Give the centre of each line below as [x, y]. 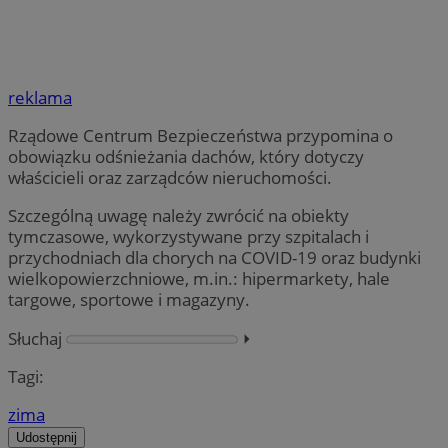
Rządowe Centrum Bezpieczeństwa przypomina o [200, 136]
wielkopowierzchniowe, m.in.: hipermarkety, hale [199, 279]
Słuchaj [35, 338]
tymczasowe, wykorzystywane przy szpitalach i [188, 237]
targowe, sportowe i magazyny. [129, 300]
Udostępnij [46, 437]
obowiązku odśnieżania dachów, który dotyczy [186, 157]
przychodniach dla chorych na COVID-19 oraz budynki [214, 258]
